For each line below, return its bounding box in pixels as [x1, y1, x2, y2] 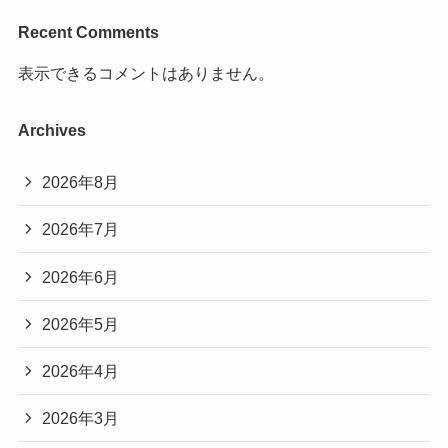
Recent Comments [17, 22, 159, 41]
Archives [17, 120, 86, 139]
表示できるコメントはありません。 [17, 63, 274, 82]
